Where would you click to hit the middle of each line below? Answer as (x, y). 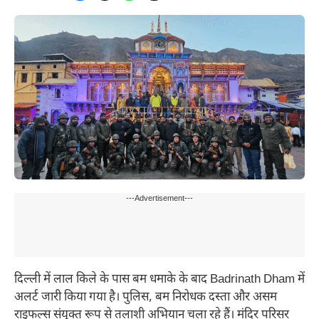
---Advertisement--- (159, 198)
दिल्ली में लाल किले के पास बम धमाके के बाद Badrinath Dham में (159, 279)
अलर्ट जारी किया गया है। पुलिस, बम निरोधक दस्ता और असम (146, 297)
